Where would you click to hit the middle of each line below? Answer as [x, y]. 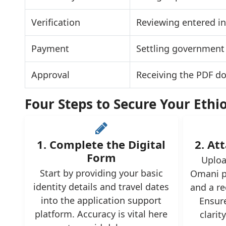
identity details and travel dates [101, 187]
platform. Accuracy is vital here [101, 214]
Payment [50, 48]
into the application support [101, 200]
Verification [55, 22]
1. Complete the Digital [101, 144]
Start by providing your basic [101, 173]
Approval [50, 75]
